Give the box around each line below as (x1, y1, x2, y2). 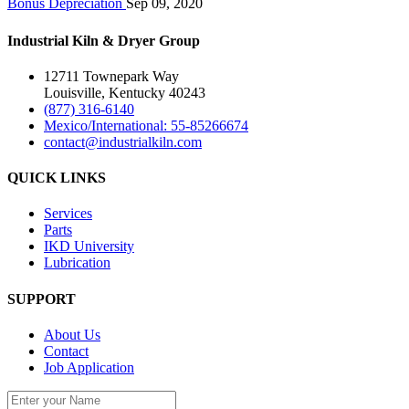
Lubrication (44, 255, 110, 271)
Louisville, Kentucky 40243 (44, 84, 205, 100)
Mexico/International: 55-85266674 (44, 117, 248, 133)
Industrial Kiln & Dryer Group (7, 32, 200, 48)
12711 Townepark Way (44, 68, 179, 84)
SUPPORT (7, 290, 76, 307)
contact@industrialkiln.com (44, 133, 202, 150)
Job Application (44, 359, 134, 375)
